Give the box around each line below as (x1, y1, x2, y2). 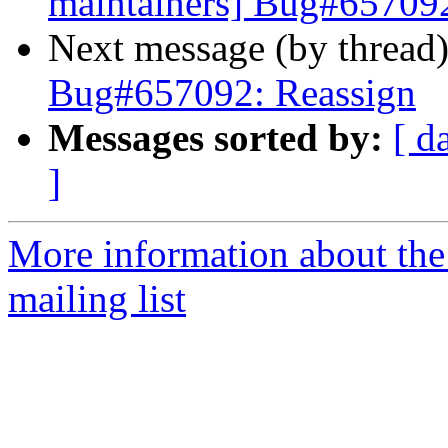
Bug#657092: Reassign (48, 71, 416, 115)
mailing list (8, 277, 186, 321)
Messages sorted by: (48, 116, 383, 160)
